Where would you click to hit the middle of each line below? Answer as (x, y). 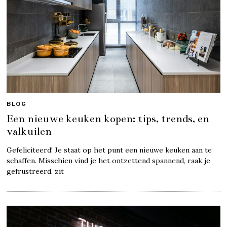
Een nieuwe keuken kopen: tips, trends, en (108, 119)
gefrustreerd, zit (35, 172)
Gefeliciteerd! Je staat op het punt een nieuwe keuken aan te (109, 150)
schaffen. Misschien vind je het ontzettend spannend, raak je (109, 161)
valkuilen (29, 131)
